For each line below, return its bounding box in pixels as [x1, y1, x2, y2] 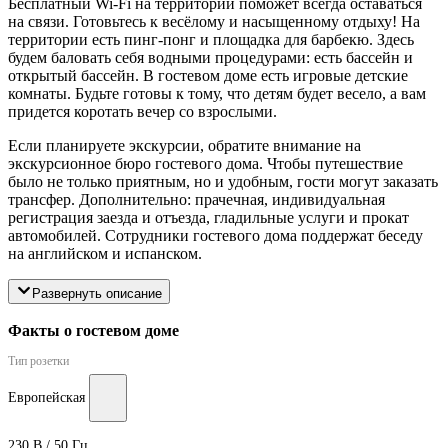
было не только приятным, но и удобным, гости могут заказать [8, 173, 438, 191]
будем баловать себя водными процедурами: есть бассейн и [8, 49, 413, 67]
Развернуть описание [32, 286, 162, 302]
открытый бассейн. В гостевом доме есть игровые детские [8, 67, 408, 85]
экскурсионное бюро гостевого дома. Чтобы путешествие [8, 155, 403, 173]
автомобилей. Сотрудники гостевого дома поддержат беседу [8, 227, 423, 245]
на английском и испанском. [8, 245, 202, 263]
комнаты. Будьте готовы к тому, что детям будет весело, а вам [8, 85, 426, 103]
